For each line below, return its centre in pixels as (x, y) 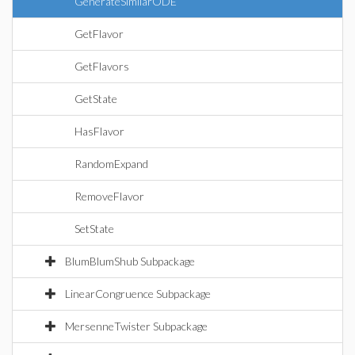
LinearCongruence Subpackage (138, 294)
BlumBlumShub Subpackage (130, 261)
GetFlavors (102, 66)
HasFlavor (99, 131)
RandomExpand (111, 164)
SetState (94, 229)
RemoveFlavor (109, 196)
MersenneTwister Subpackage (136, 326)
